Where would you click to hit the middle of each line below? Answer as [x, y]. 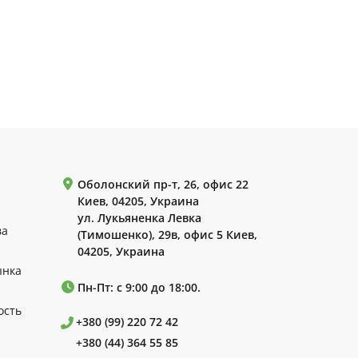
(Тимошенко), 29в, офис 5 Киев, [167, 234]
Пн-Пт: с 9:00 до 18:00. [139, 287]
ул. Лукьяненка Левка [139, 217]
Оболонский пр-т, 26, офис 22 [163, 184]
